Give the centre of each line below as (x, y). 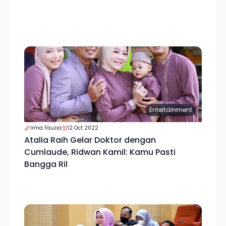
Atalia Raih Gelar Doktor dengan (90, 140)
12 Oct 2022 (83, 128)
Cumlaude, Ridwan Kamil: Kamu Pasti (100, 152)
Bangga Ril (46, 164)
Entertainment (171, 110)
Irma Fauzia (46, 128)
